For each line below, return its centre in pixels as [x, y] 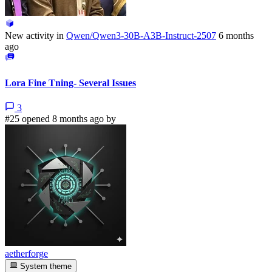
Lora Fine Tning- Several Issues [70, 83]
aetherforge [26, 253]
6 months [236, 36]
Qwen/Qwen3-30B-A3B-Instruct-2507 [141, 36]
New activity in [34, 36]
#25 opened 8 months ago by [60, 118]
